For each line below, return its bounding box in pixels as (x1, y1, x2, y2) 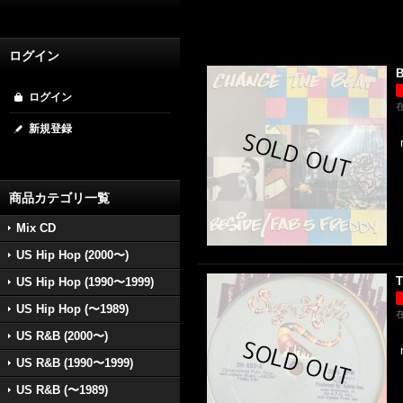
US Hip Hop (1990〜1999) (16, 275, 154, 289)
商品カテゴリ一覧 (9, 191, 110, 205)
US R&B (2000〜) (16, 329, 108, 343)
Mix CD (16, 221, 56, 235)
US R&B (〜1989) (16, 383, 108, 397)
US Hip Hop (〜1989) (16, 302, 129, 316)
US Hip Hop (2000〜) (16, 248, 129, 262)
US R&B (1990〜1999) (16, 356, 133, 370)
